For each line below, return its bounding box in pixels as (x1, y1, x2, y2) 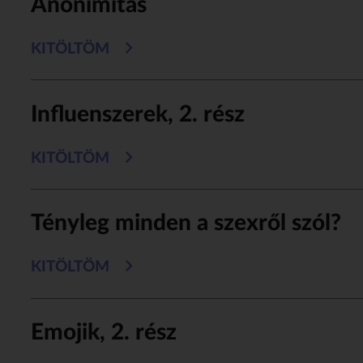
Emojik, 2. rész (30, 321, 177, 344)
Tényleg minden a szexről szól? (30, 211, 341, 235)
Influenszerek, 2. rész (30, 102, 245, 126)
